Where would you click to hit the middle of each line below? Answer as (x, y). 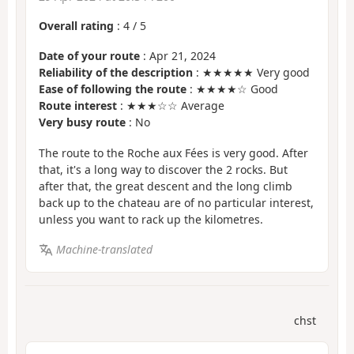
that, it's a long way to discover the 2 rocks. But (163, 169)
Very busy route (82, 122)
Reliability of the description (116, 73)
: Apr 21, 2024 (178, 56)
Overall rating (76, 25)
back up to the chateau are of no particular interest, (176, 202)
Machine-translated (104, 250)
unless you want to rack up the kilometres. (151, 219)
